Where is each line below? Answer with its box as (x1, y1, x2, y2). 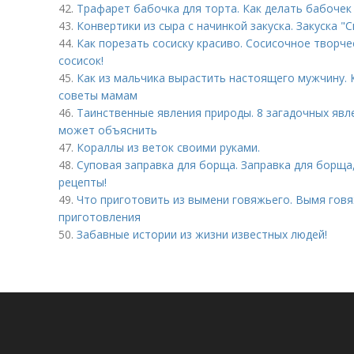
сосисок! (58, 53, 104, 68)
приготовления (58, 209, 141, 224)
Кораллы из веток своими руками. (77, 140, 260, 155)
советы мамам (58, 88, 137, 103)
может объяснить (58, 122, 157, 137)
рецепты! (58, 175, 107, 190)
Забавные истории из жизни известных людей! (77, 227, 327, 242)
